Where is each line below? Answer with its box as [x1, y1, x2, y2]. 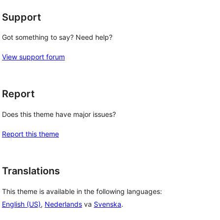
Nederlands [45, 199, 82, 208]
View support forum [2, 53, 65, 61]
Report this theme [2, 130, 59, 138]
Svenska [94, 199, 121, 208]
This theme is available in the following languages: [2, 187, 162, 195]
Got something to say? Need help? [2, 33, 112, 42]
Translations [2, 165, 60, 177]
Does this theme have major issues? [2, 110, 116, 118]
